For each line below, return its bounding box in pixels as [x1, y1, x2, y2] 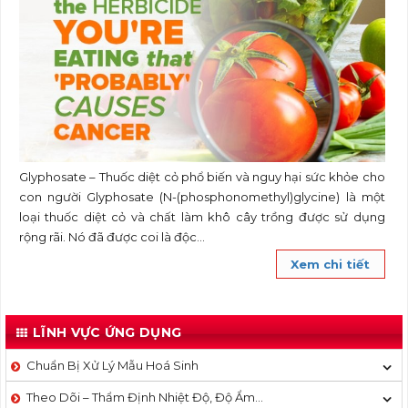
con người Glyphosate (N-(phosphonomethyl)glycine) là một [19, 189, 385, 205]
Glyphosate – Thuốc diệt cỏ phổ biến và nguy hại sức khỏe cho [19, 169, 385, 185]
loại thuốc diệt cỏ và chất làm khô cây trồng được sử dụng [19, 209, 385, 225]
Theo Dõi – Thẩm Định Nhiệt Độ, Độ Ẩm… [26, 390, 263, 405]
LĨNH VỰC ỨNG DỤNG [33, 324, 182, 342]
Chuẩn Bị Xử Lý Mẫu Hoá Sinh [26, 358, 199, 373]
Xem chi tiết [291, 257, 371, 272]
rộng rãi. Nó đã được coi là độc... [19, 229, 210, 245]
